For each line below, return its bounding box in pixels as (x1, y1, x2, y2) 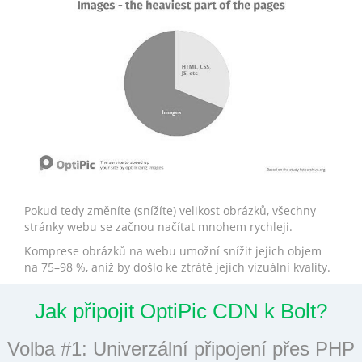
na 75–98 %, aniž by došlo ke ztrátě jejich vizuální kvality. (24, 259, 330, 275)
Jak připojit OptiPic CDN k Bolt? (35, 298, 327, 323)
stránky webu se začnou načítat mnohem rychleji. (24, 218, 293, 234)
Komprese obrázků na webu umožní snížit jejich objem (24, 242, 322, 259)
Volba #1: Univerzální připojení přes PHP (7, 337, 355, 360)
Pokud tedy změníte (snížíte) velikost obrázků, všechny (24, 202, 316, 218)
